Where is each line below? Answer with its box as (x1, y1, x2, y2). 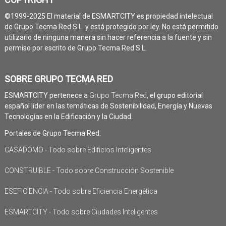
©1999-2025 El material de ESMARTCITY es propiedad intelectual (4, 12, 213, 20)
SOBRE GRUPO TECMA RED (4, 73, 113, 84)
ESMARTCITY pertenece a (4, 91, 89, 99)
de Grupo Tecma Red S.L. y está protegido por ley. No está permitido (4, 22, 218, 31)
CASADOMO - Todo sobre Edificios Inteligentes (4, 145, 151, 154)
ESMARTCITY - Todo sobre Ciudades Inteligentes (4, 207, 158, 216)
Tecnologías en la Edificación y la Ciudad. (4, 112, 133, 121)
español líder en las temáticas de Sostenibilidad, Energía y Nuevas (4, 101, 212, 110)
